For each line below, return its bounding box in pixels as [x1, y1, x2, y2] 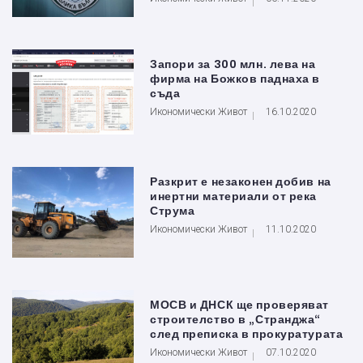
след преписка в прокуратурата [150, 328, 344, 341]
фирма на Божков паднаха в [150, 72, 320, 85]
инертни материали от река [150, 190, 317, 203]
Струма [150, 204, 195, 217]
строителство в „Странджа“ [150, 314, 321, 327]
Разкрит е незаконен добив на [150, 175, 331, 188]
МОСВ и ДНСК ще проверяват [150, 299, 329, 312]
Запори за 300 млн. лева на [150, 58, 316, 70]
